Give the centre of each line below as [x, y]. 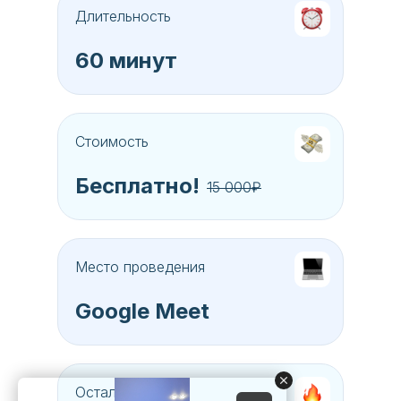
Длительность [123, 16]
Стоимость [112, 141]
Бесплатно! [137, 185]
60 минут [126, 60]
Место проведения [140, 266]
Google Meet [142, 311]
